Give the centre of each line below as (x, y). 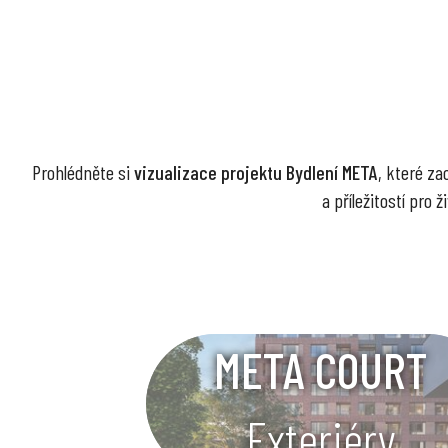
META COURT (321, 369)
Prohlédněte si (82, 172)
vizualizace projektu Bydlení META (255, 172)
